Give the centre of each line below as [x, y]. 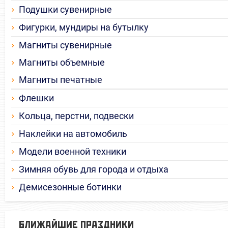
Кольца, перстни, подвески [76, 116]
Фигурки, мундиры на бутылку [84, 27]
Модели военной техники [73, 152]
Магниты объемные [62, 63]
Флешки [36, 98]
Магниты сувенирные [65, 45]
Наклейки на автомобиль [73, 134]
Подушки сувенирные [65, 10]
